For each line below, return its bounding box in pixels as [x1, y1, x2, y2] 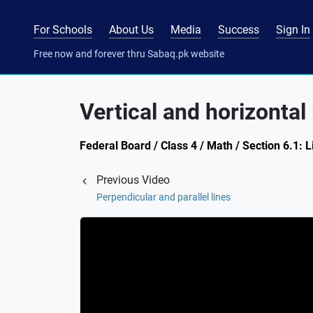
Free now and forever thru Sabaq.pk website [34, 48, 224, 59]
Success [218, 22, 259, 36]
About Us [109, 22, 154, 36]
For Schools [34, 22, 92, 36]
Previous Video [96, 173, 170, 187]
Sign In [276, 22, 310, 36]
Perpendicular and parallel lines [96, 191, 231, 203]
